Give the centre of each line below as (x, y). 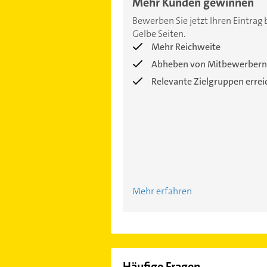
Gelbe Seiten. (159, 33)
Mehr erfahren (162, 191)
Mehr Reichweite (186, 46)
